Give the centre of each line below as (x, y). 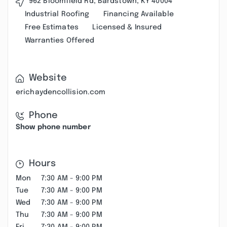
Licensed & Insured (127, 27)
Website (48, 78)
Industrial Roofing (57, 14)
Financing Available (138, 14)
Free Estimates (51, 27)
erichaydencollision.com (61, 92)
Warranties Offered (60, 41)
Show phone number (53, 127)
